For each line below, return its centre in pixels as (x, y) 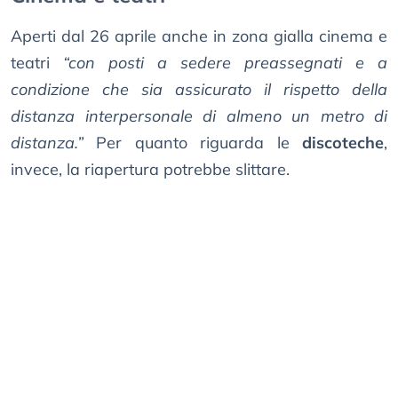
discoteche (343, 143)
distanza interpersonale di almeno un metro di (199, 116)
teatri (37, 63)
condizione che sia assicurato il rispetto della (199, 90)
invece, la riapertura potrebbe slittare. (150, 170)
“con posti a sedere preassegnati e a (225, 63)
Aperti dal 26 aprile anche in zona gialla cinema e (199, 36)
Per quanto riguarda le (199, 143)
